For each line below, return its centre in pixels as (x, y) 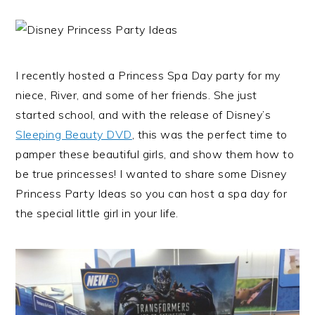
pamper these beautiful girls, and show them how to (155, 154)
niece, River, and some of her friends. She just (136, 95)
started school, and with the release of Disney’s (143, 115)
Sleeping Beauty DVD (74, 135)
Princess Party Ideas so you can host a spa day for (152, 194)
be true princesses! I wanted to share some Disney (151, 174)
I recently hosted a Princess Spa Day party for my (148, 76)
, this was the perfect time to (210, 135)
